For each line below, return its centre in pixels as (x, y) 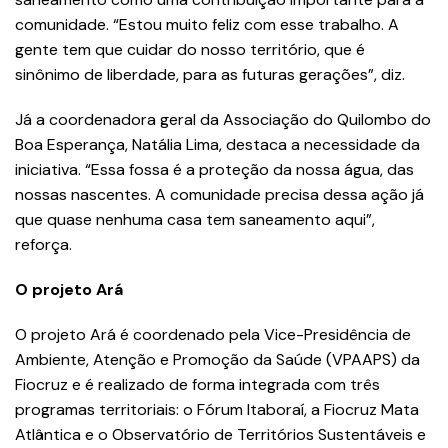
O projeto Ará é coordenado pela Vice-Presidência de (213, 335)
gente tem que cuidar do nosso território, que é (190, 50)
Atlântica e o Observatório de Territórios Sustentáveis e (220, 435)
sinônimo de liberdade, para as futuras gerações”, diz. (216, 75)
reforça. (49, 245)
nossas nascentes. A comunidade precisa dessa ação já (219, 195)
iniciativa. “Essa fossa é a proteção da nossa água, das (214, 170)
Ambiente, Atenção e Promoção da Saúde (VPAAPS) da (217, 360)
